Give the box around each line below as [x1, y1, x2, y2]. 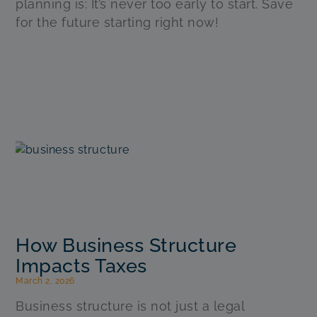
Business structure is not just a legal [16, 298, 245, 313]
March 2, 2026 [16, 275, 75, 286]
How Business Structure [16, 234, 237, 256]
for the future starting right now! [16, 15, 219, 30]
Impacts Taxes [16, 254, 147, 277]
